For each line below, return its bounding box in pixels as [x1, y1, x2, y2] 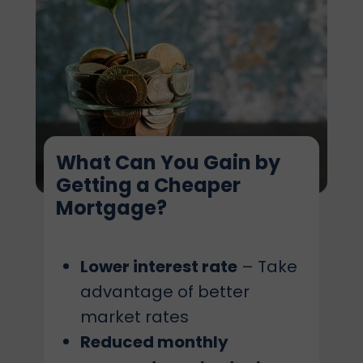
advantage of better [80, 280, 250, 303]
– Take [237, 255, 297, 278]
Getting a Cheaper [56, 172, 241, 199]
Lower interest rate [80, 255, 237, 278]
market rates [80, 305, 189, 328]
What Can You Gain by [56, 149, 280, 176]
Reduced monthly [80, 331, 228, 353]
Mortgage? [56, 194, 167, 221]
